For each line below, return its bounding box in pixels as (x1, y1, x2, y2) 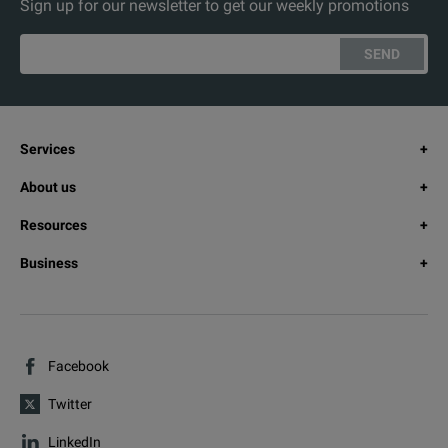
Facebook (48, 357, 109, 374)
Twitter (48, 395, 92, 412)
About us (20, 178, 76, 195)
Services (20, 140, 75, 157)
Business (20, 254, 78, 271)
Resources (20, 216, 87, 233)
